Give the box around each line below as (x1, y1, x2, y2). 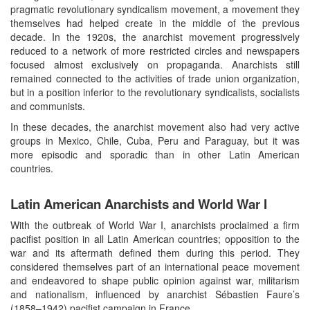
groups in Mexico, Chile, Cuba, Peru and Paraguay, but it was (10, 133, 300, 147)
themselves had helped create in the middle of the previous (10, 15, 300, 30)
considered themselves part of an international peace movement (10, 259, 300, 273)
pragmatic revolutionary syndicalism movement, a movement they (10, 1, 300, 16)
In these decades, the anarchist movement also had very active (10, 119, 300, 134)
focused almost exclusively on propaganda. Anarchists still (10, 57, 300, 71)
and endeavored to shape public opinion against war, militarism (10, 273, 300, 287)
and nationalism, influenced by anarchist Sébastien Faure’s (10, 286, 300, 301)
